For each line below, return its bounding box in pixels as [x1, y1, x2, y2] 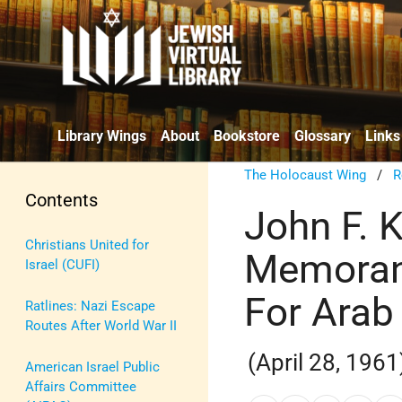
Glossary [294, 127, 351, 144]
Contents [25, 188, 98, 211]
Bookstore [214, 127, 280, 144]
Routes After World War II [25, 317, 177, 334]
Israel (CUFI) [25, 256, 100, 273]
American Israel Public [25, 358, 160, 375]
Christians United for [25, 236, 149, 253]
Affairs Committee [25, 378, 136, 395]
